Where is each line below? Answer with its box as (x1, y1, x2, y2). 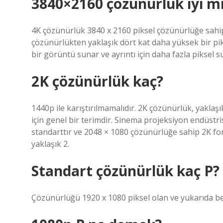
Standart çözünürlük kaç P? (31, 161, 220, 180)
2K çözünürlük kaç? (31, 72, 163, 91)
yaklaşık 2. (31, 138, 69, 149)
